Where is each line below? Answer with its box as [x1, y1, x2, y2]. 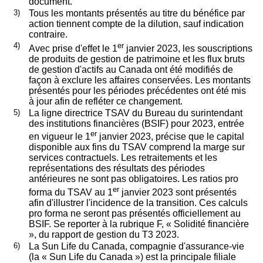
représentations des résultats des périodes [28, 163, 205, 174]
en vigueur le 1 [28, 131, 90, 142]
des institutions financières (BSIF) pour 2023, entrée [28, 118, 244, 129]
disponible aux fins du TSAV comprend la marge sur [28, 142, 245, 153]
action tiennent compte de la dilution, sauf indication [28, 18, 244, 29]
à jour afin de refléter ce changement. [28, 96, 183, 107]
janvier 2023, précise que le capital [96, 131, 244, 142]
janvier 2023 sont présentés [119, 187, 237, 197]
